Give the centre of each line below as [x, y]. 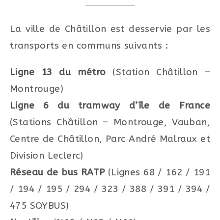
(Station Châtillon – [158, 72]
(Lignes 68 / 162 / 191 [158, 172]
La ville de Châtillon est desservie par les [110, 29]
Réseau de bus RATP [57, 172]
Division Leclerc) [47, 155]
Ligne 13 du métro [58, 72]
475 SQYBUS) [40, 206]
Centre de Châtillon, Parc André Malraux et [110, 139]
